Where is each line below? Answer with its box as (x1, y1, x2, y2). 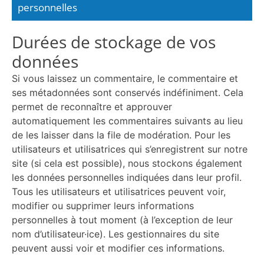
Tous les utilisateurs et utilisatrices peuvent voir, (12, 186, 226, 197)
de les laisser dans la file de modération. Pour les (12, 129, 230, 141)
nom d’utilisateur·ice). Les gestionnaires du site (12, 228, 219, 240)
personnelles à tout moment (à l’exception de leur (12, 214, 233, 226)
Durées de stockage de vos (12, 31, 216, 53)
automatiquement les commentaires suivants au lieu (12, 115, 243, 127)
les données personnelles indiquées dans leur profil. (12, 171, 242, 183)
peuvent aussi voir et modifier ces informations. (12, 242, 225, 254)
